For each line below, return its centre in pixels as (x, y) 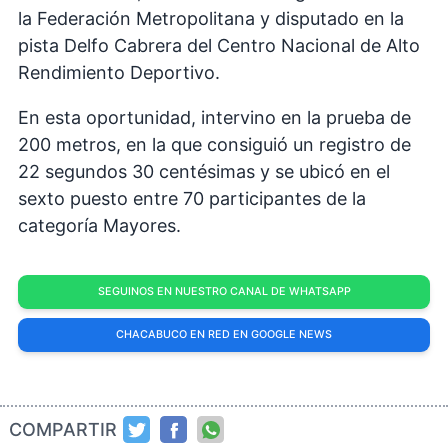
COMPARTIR (63, 430)
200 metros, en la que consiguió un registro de (214, 145)
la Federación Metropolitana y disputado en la (211, 19)
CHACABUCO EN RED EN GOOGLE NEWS (224, 335)
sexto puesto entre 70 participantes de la (192, 199)
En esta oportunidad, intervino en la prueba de (214, 118)
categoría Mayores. (99, 226)
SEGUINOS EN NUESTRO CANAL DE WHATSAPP (224, 292)
